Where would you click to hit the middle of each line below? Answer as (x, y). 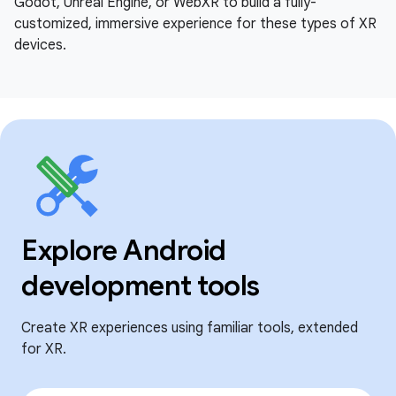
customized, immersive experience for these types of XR (195, 23)
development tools (141, 285)
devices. (40, 45)
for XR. (44, 349)
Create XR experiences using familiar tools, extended (190, 327)
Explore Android (124, 250)
